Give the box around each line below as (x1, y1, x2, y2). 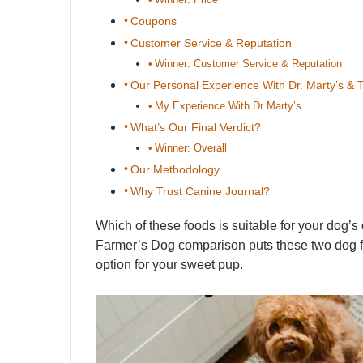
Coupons (130, 15, 177, 28)
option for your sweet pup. (96, 258, 243, 272)
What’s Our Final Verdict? (130, 121, 261, 135)
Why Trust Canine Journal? (130, 185, 270, 199)
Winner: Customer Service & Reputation (154, 58, 342, 70)
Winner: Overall (154, 142, 227, 155)
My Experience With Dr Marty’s (154, 100, 301, 113)
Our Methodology (130, 163, 220, 177)
